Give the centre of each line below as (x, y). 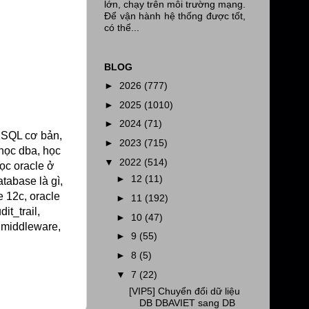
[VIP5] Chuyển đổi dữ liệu (184, 291)
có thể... (122, 27)
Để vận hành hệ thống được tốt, (175, 16)
